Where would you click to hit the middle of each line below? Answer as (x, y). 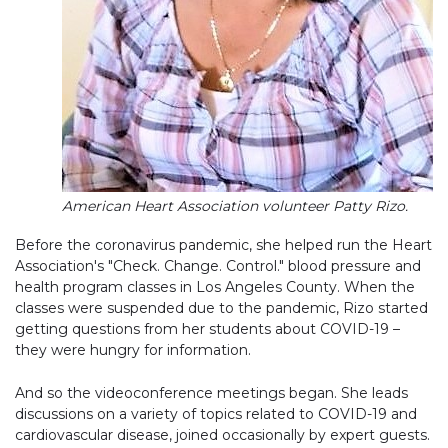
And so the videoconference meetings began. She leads (211, 392)
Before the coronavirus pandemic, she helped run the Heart (223, 245)
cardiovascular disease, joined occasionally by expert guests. (222, 434)
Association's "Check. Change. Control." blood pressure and (218, 266)
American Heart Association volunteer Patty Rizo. (235, 206)
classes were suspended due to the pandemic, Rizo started (221, 308)
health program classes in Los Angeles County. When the (215, 287)
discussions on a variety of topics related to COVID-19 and (216, 413)
